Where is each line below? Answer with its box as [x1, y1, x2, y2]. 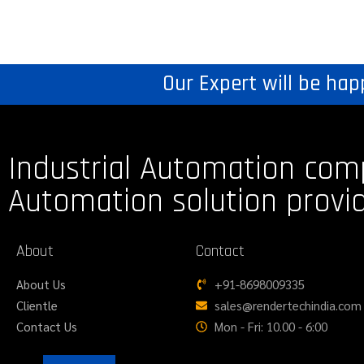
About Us [16, 275, 66, 292]
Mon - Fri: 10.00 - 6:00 [214, 318, 327, 334]
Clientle [16, 297, 58, 313]
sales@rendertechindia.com [214, 297, 362, 313]
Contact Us [16, 318, 77, 334]
